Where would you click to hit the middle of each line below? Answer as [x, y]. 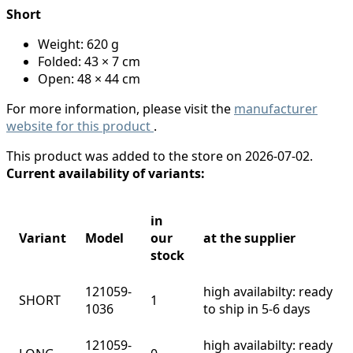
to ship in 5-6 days [257, 309]
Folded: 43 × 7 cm [89, 62]
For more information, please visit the [120, 109]
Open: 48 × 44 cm [89, 79]
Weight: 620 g [78, 45]
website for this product [80, 126]
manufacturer [276, 109]
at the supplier [249, 238]
